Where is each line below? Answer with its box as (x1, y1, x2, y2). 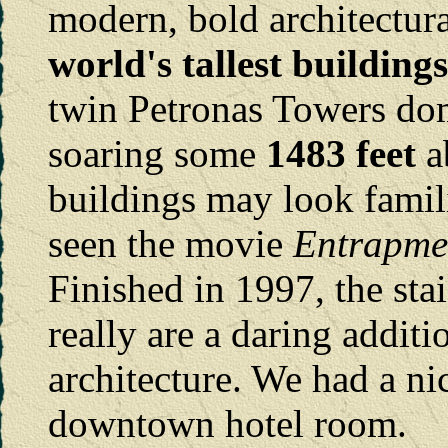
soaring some (48, 131, 266, 175)
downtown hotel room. (48, 401, 407, 445)
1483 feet (266, 131, 416, 175)
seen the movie (48, 221, 293, 265)
